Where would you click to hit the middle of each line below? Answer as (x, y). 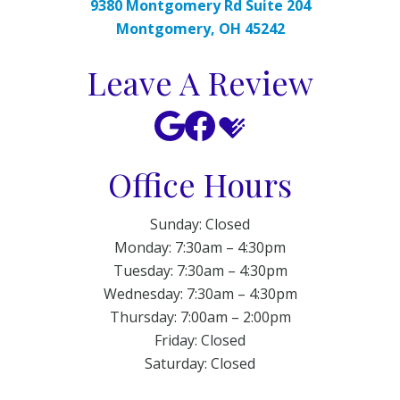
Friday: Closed (200, 341)
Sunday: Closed (200, 225)
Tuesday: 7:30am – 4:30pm (200, 271)
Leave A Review (200, 82)
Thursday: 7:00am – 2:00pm (200, 317)
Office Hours (200, 184)
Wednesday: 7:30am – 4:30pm (200, 294)
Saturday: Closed (200, 364)
